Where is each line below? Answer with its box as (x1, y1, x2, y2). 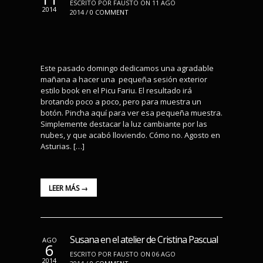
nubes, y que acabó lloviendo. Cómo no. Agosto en (41, 130, 220, 141)
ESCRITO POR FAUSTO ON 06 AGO (70, 249, 176, 259)
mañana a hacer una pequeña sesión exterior (41, 74, 207, 85)
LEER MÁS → (49, 183, 89, 193)
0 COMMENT (90, 7, 129, 16)
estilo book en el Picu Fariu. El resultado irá (41, 85, 192, 96)
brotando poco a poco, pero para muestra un (41, 96, 201, 107)
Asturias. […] (41, 141, 85, 152)
